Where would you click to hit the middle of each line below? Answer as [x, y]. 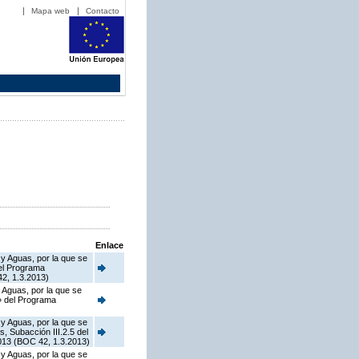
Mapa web [50, 11]
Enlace [109, 246]
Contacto [103, 11]
